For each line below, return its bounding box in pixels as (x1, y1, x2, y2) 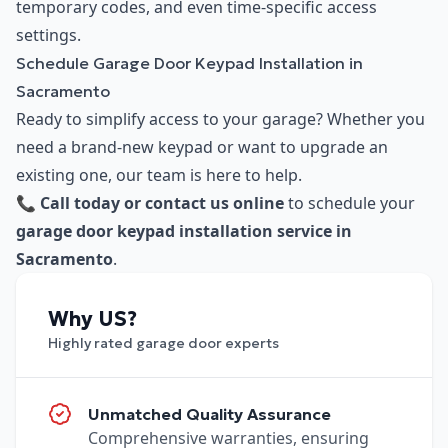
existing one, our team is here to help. (16, 164, 302, 187)
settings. (16, 24, 81, 47)
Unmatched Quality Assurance (88, 404, 331, 425)
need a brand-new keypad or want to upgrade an (16, 136, 388, 159)
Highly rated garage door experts (48, 334, 279, 353)
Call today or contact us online (40, 192, 284, 215)
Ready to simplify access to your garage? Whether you (16, 108, 425, 131)
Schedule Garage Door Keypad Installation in (16, 53, 363, 74)
